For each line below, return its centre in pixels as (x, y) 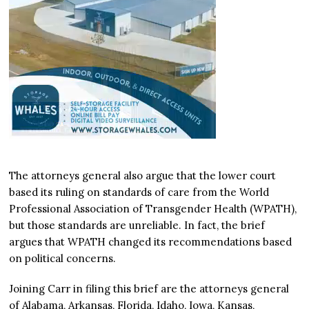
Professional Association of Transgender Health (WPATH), (153, 209)
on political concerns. (64, 259)
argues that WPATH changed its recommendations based (151, 242)
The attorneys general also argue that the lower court (143, 176)
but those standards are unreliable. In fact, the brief (137, 226)
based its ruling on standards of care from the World (139, 192)
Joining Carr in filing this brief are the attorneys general (149, 289)
